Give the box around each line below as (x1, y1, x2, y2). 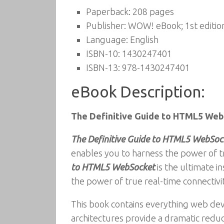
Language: (86, 34, 128, 44)
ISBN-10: (86, 48, 120, 58)
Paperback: (86, 6, 130, 16)
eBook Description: (71, 83, 204, 100)
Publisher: (86, 20, 126, 30)
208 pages (130, 6, 174, 16)
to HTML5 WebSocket (71, 162, 155, 172)
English (128, 34, 158, 44)
